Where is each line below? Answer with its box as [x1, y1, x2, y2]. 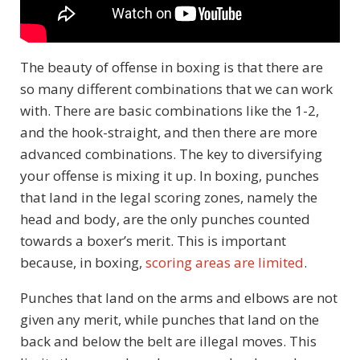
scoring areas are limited [145, 252, 304, 272]
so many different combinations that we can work [20, 79, 333, 98]
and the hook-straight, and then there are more [20, 122, 317, 141]
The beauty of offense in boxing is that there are [20, 57, 323, 76]
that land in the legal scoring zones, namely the [20, 187, 317, 207]
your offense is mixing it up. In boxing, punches [20, 166, 319, 185]
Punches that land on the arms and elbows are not [20, 288, 337, 307]
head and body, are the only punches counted [20, 209, 310, 228]
